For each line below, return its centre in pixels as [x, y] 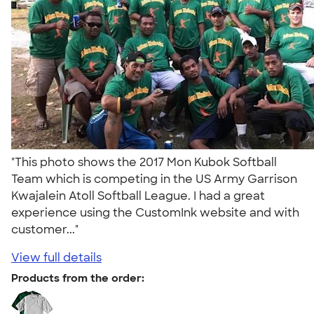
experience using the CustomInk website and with [155, 212]
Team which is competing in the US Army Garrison [154, 179]
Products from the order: [78, 278]
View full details [56, 257]
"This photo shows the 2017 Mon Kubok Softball [144, 162]
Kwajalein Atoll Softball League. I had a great [138, 196]
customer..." [48, 229]
